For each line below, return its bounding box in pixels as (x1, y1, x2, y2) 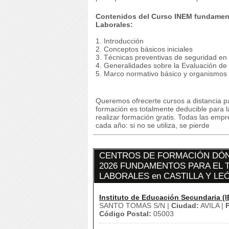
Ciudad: (171, 201, 199, 210)
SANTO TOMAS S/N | (99, 201, 171, 210)
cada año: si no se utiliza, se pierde (96, 121, 210, 129)
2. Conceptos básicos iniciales (96, 45, 193, 53)
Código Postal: (99, 210, 151, 218)
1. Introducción (96, 37, 144, 45)
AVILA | (199, 201, 225, 210)
